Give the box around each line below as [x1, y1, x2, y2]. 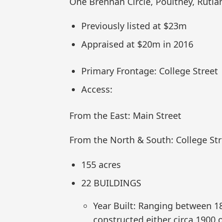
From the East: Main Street [69, 109, 181, 121]
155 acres [81, 158, 121, 170]
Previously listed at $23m [81, 20, 187, 32]
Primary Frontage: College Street [81, 64, 218, 77]
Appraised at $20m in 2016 [81, 38, 193, 51]
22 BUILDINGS [81, 176, 141, 189]
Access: [81, 83, 112, 95]
